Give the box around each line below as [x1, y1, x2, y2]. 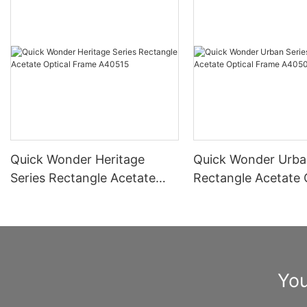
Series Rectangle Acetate [10, 170, 156, 185]
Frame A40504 [193, 188, 282, 204]
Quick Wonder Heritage [10, 151, 145, 167]
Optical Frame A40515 [10, 188, 140, 204]
